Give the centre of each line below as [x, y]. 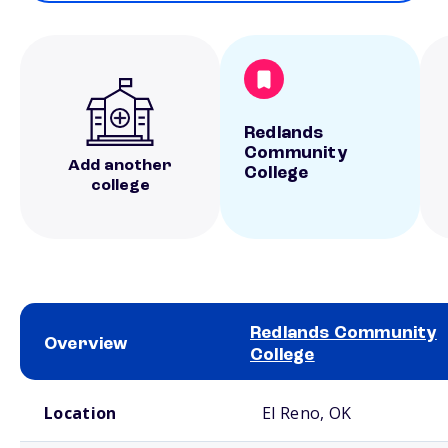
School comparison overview [88, 388]
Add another [120, 166]
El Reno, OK [307, 413]
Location [80, 413]
